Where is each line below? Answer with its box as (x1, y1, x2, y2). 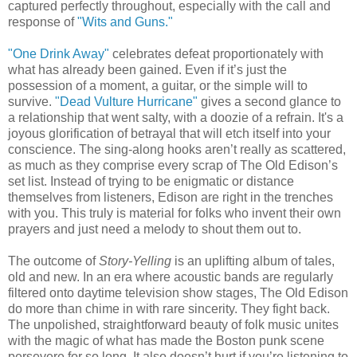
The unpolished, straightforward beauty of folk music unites (8, 317, 339, 331)
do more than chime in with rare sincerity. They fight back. (8, 301, 330, 316)
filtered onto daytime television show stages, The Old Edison (8, 285, 348, 300)
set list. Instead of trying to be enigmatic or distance (8, 174, 294, 188)
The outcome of (8, 253, 99, 268)
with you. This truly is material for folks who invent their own (8, 206, 341, 220)
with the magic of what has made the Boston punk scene (8, 333, 324, 347)
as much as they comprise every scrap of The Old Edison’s (8, 158, 338, 172)
